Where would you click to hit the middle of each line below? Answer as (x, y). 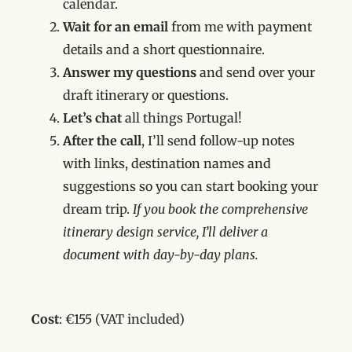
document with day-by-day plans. (161, 255)
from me (197, 27)
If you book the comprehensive (220, 209)
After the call (102, 141)
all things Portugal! (183, 118)
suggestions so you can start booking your (191, 187)
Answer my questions (130, 73)
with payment (268, 27)
